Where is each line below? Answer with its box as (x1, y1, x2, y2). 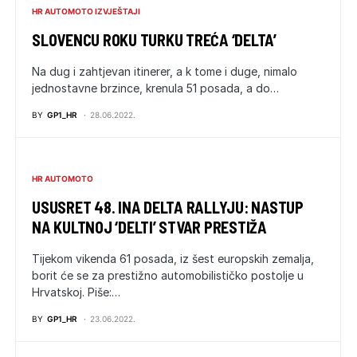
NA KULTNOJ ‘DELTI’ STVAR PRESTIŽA (32, 218, 267, 237)
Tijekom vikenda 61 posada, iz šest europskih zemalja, (32, 252, 314, 265)
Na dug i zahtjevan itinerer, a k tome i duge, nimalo (32, 65, 297, 78)
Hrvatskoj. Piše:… (32, 285, 120, 299)
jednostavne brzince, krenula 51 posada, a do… (32, 81, 279, 95)
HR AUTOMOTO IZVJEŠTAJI (32, 6, 140, 16)
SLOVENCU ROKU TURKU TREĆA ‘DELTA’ (32, 30, 277, 49)
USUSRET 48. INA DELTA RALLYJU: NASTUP (32, 198, 304, 217)
